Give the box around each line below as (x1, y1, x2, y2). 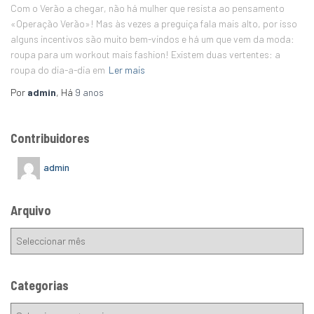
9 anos (75, 86, 104, 98)
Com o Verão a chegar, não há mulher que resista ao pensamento (11, 2, 285, 14)
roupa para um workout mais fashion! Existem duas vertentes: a (11, 48, 280, 60)
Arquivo (11, 203, 51, 219)
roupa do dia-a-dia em (11, 64, 105, 76)
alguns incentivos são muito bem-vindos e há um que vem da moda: (11, 33, 294, 45)
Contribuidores (11, 130, 90, 146)
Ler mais (109, 64, 145, 76)
